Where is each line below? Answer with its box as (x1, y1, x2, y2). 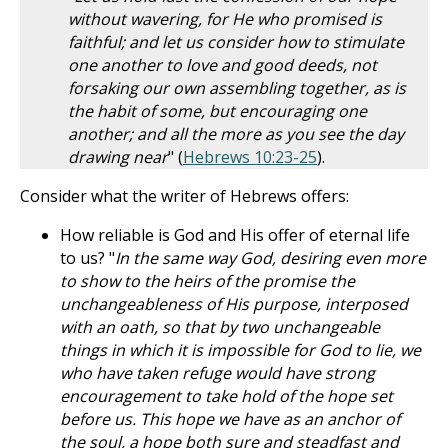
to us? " (60, 247, 115, 269)
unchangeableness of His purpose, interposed (60, 293, 408, 315)
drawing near (68, 146, 168, 168)
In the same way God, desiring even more (115, 247, 426, 269)
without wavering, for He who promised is (68, 8, 382, 30)
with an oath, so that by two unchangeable (60, 316, 380, 338)
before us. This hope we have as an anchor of (60, 408, 400, 430)
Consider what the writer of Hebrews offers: (20, 185, 349, 207)
